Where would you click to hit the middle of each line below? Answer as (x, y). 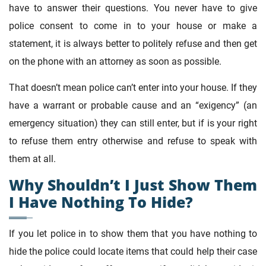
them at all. (32, 159)
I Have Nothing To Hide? (101, 202)
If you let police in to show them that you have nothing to (133, 234)
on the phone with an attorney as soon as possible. (115, 61)
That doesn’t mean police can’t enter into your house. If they (133, 87)
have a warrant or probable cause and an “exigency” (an (133, 105)
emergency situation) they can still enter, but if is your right (133, 123)
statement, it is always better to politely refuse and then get (133, 43)
